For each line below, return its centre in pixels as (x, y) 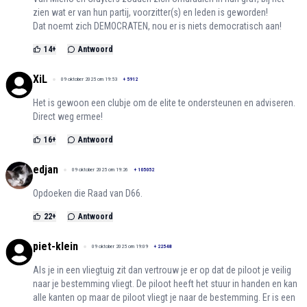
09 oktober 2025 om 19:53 (89, 79)
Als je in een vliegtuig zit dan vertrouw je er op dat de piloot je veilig (162, 270)
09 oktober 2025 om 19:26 (100, 170)
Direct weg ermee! (68, 117)
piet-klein (56, 247)
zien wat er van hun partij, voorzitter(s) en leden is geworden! (150, 13)
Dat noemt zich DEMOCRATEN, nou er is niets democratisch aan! (157, 26)
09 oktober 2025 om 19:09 (120, 247)
